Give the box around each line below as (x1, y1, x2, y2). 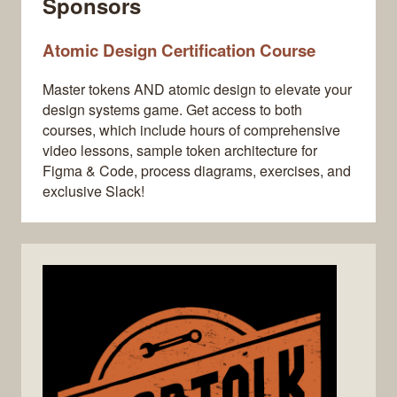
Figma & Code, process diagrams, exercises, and (43, 160, 351, 182)
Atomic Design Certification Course (43, 38, 315, 63)
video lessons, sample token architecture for (43, 140, 317, 161)
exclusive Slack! (43, 181, 144, 202)
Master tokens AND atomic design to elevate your (43, 79, 352, 100)
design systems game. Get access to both (43, 99, 302, 121)
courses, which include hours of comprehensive (43, 120, 340, 141)
